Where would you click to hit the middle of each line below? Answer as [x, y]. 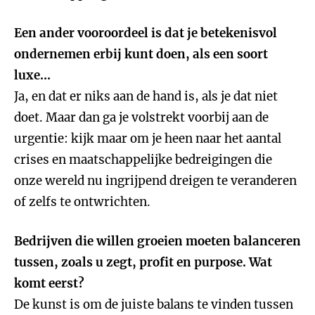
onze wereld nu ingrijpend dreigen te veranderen [155, 181]
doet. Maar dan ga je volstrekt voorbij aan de [141, 117]
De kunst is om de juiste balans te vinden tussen [154, 304]
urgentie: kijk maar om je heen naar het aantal [148, 139]
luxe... [32, 75]
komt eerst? [49, 283]
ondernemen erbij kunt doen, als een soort [141, 54]
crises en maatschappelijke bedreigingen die [143, 160]
